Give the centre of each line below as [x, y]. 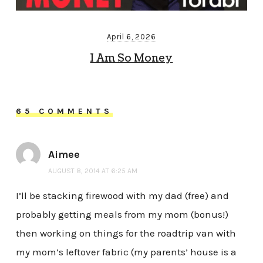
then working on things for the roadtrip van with [126, 233]
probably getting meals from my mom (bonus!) [122, 214]
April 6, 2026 [131, 37]
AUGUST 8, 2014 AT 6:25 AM [92, 171]
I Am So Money [131, 59]
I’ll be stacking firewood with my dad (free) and [122, 195]
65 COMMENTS [64, 112]
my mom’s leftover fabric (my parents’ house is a [126, 252]
